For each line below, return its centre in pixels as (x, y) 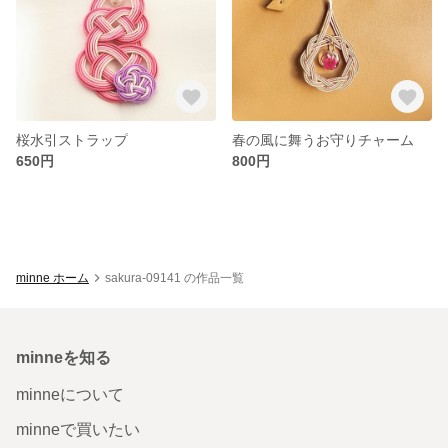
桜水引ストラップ (72, 139)
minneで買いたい (78, 429)
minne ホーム (52, 277)
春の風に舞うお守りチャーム (323, 139)
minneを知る (63, 357)
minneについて (70, 394)
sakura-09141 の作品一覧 (174, 277)
